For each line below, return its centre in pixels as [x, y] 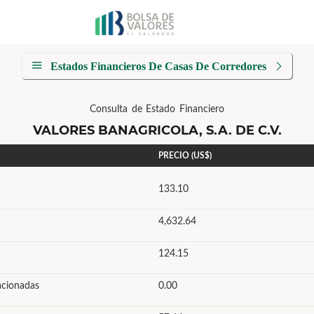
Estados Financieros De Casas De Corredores [158, 66]
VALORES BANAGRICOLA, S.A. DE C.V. [157, 130]
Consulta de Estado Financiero [157, 109]
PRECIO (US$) [185, 156]
